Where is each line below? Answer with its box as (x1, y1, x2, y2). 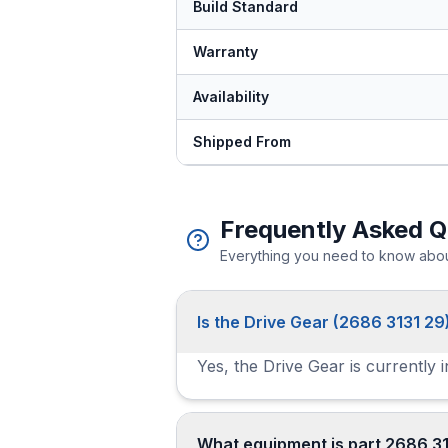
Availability (193, 88, 269, 105)
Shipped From (193, 133, 291, 150)
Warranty (193, 43, 258, 60)
